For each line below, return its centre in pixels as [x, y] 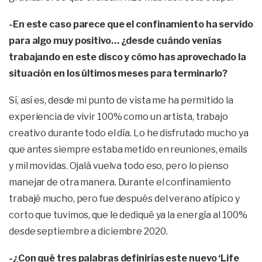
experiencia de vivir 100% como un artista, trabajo [118, 117]
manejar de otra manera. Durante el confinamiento [120, 182]
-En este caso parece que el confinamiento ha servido [131, 24]
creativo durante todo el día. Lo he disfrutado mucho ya [129, 133]
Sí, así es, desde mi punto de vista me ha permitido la [121, 100]
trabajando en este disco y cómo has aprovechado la [127, 57]
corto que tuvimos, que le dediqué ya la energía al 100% [128, 215]
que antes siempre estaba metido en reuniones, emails [128, 149]
